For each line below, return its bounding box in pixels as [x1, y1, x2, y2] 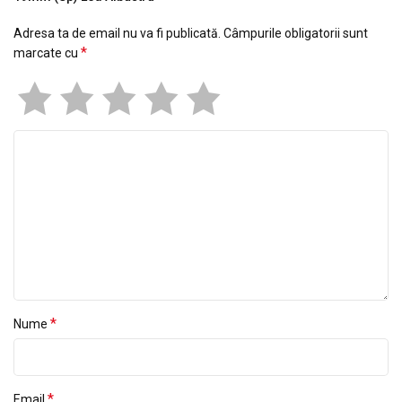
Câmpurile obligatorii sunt [223, 26, 368, 41]
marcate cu [13, 46, 81, 61]
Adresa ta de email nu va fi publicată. [13, 26, 221, 41]
